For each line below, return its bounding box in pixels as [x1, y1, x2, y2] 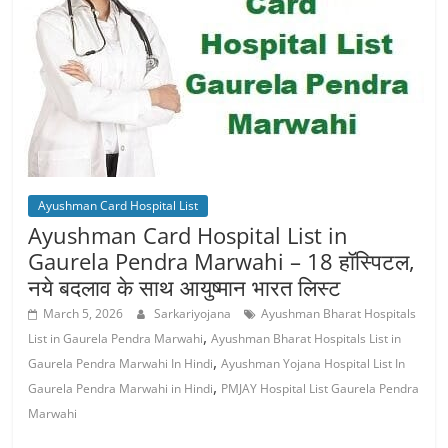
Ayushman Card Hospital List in [28, 220, 349, 250]
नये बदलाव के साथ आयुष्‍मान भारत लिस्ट [28, 272, 342, 302]
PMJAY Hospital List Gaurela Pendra [221, 380, 420, 397]
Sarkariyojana [154, 305, 235, 322]
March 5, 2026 [43, 305, 124, 322]
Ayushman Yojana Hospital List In [221, 355, 406, 372]
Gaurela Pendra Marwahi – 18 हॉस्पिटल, [28, 246, 416, 276]
